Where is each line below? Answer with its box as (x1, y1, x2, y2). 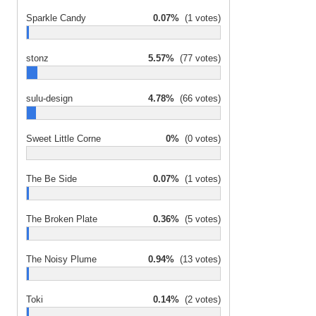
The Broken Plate (26, 214, 97, 224)
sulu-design (26, 93, 73, 104)
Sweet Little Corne (26, 133, 101, 144)
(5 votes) (179, 214, 221, 224)
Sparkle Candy (26, 13, 86, 23)
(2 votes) (179, 294, 221, 305)
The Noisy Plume (26, 254, 97, 265)
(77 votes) (174, 53, 221, 63)
